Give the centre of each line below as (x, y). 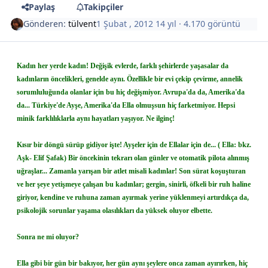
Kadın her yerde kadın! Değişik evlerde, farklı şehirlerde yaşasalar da (123, 66)
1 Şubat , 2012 (126, 24)
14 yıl (166, 24)
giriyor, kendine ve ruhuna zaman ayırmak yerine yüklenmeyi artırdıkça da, (133, 198)
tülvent (83, 24)
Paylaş (42, 7)
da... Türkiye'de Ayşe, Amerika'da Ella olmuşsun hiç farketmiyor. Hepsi (126, 106)
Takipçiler (103, 7)
